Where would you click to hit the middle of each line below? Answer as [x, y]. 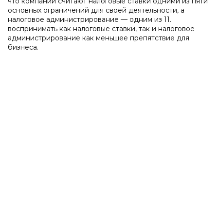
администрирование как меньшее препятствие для [99, 38]
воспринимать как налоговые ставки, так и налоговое [101, 29]
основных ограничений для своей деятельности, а [96, 10]
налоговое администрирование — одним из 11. [90, 19]
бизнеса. [23, 47]
